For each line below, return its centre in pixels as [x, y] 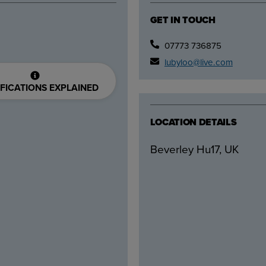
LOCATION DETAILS [193, 122]
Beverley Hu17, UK [194, 149]
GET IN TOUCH [183, 20]
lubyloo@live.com [198, 62]
